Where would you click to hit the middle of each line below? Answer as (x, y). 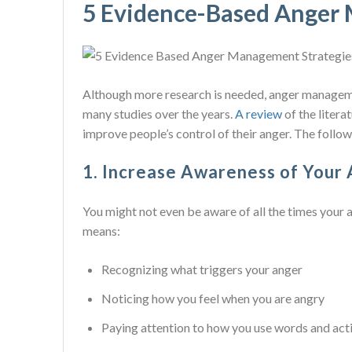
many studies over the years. (159, 114)
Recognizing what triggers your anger (202, 269)
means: (101, 231)
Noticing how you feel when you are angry (213, 298)
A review (258, 114)
